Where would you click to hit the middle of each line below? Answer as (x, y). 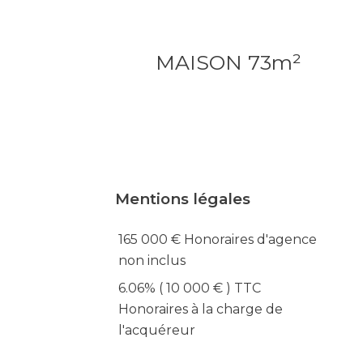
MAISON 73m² (228, 62)
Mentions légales (183, 199)
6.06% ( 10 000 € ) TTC (190, 288)
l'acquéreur (157, 330)
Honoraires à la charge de (201, 309)
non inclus (152, 261)
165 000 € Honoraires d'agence (218, 239)
